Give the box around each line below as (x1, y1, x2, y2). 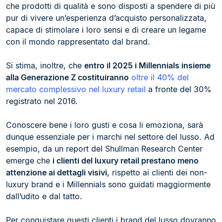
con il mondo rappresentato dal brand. (6, 37, 150, 47)
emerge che (6, 156, 53, 166)
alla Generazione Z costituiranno (6, 72, 129, 82)
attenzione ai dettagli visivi (6, 167, 107, 177)
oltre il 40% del (131, 72, 189, 82)
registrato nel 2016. (6, 96, 78, 106)
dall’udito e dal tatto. (6, 191, 82, 201)
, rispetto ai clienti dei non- (107, 167, 207, 177)
